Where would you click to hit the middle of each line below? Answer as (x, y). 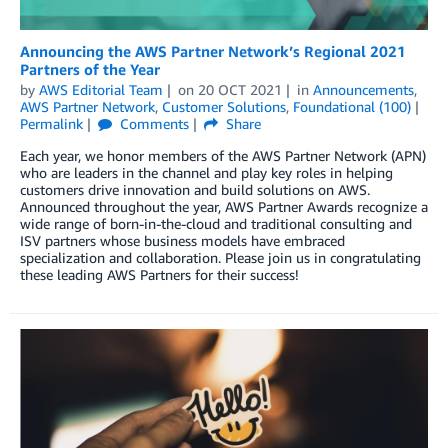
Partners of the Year (90, 69)
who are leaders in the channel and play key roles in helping (206, 173)
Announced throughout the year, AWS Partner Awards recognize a (224, 207)
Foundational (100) (352, 107)
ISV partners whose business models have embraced (182, 241)
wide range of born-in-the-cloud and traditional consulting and (216, 224)
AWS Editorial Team (101, 90)
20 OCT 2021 (239, 90)
